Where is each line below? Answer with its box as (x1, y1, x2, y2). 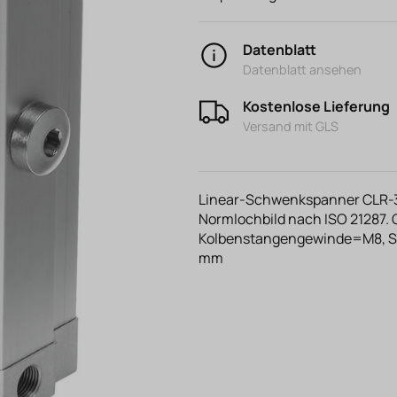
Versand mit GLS (243, 118, 339, 135)
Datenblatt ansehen (243, 61, 362, 78)
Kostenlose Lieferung (243, 97, 390, 116)
